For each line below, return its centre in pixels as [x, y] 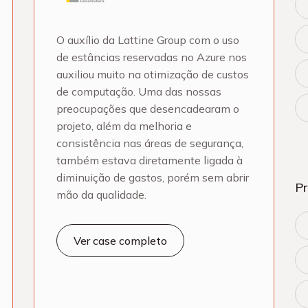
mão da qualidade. [101, 195]
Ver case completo [120, 241]
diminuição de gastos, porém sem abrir [153, 177]
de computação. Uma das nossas [139, 91]
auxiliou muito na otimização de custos [153, 74]
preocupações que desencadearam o [148, 109]
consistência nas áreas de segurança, [150, 143]
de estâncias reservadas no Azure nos [152, 57]
